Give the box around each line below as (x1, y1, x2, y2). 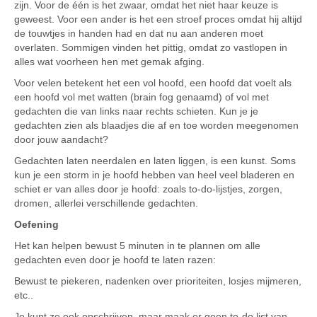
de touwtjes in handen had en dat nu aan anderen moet (14, 28, 263, 39)
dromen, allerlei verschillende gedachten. (14, 197, 198, 209)
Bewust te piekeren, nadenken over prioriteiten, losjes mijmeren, (14, 275, 301, 287)
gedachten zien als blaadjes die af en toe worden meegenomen (14, 120, 299, 131)
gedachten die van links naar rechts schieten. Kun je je (14, 105, 258, 117)
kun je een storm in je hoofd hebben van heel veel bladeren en (14, 169, 294, 180)
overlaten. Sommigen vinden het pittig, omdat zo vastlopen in (14, 42, 287, 53)
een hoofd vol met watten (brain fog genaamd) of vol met (14, 91, 269, 103)
